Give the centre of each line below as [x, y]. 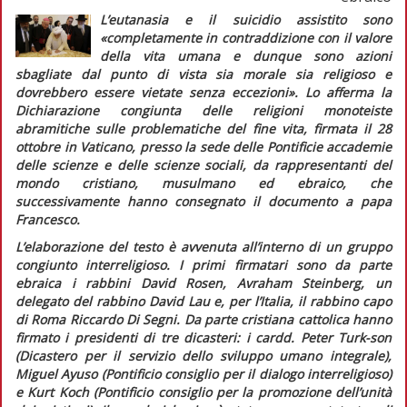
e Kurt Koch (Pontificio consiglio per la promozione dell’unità [203, 392]
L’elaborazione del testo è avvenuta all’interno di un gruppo [203, 246]
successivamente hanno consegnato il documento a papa [203, 201]
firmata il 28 [352, 128]
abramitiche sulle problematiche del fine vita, [164, 128]
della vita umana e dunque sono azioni [245, 55]
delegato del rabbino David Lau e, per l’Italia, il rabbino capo [203, 301]
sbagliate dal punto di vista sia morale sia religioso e [203, 74]
